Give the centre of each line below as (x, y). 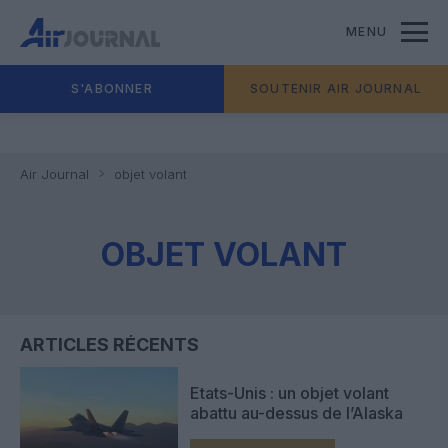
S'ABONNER (112, 88)
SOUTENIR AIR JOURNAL (336, 88)
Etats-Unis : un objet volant (289, 392)
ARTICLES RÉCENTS (109, 344)
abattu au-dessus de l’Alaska (296, 412)
